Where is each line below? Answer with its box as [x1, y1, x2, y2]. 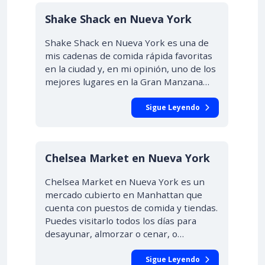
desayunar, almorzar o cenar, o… [45, 228, 184, 240]
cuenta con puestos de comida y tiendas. [45, 202, 218, 214]
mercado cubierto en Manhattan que [45, 189, 202, 201]
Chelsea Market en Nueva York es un [45, 176, 205, 188]
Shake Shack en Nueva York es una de [45, 37, 209, 49]
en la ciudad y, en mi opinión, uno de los [45, 63, 216, 75]
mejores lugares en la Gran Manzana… [45, 76, 209, 88]
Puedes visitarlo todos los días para [45, 215, 196, 227]
